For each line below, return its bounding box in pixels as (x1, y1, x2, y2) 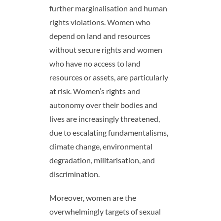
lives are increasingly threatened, (49, 114, 160, 124)
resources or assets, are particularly (49, 73, 168, 82)
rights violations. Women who (49, 17, 150, 27)
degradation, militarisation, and (49, 155, 155, 165)
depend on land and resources (49, 31, 150, 41)
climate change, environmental (49, 142, 152, 151)
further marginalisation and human (49, 3, 167, 13)
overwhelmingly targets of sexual (49, 207, 161, 217)
